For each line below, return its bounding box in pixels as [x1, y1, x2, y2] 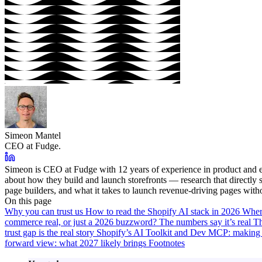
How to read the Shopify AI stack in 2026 [85, 206, 242, 216]
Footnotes [149, 237, 185, 248]
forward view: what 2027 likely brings [5, 237, 149, 248]
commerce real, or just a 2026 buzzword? [5, 216, 159, 227]
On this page [5, 195, 51, 206]
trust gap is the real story [5, 227, 96, 237]
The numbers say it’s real [159, 216, 253, 227]
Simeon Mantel [5, 130, 61, 140]
